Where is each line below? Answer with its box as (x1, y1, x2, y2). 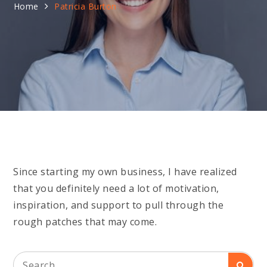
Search (13, 252, 45, 265)
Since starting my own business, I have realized (13, 165, 237, 178)
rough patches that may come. (13, 215, 157, 228)
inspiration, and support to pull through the (13, 198, 224, 212)
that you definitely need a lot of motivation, (13, 182, 219, 195)
